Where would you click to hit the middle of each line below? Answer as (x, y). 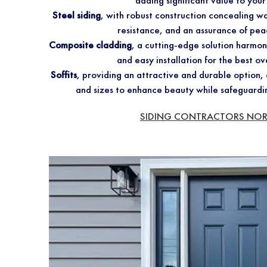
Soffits (63, 76)
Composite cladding (90, 46)
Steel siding (76, 16)
